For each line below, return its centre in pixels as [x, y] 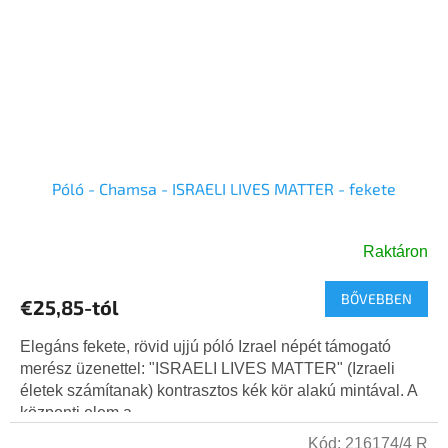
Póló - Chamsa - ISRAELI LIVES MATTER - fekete [224, 189]
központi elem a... [82, 413]
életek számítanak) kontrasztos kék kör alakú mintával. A [218, 391]
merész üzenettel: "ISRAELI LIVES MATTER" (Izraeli [207, 369]
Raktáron [395, 252]
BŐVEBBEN [376, 299]
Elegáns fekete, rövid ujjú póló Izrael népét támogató [205, 347]
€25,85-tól [69, 307]
